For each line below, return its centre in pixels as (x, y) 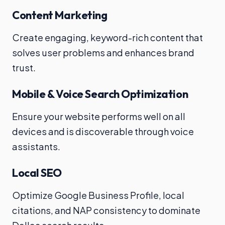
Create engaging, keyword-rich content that (107, 38)
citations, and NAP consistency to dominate (106, 210)
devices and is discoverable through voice (103, 132)
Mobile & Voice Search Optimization (100, 94)
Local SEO (37, 173)
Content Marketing (60, 15)
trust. (24, 68)
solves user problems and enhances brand (103, 53)
